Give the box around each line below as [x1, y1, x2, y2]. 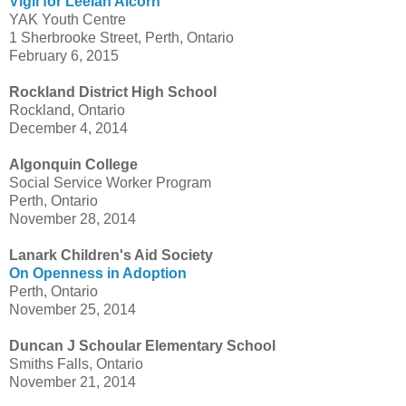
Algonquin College [9, 157, 138, 173]
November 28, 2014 [9, 211, 136, 227]
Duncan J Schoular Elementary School [9, 338, 275, 354]
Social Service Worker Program [9, 175, 211, 191]
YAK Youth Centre [9, 12, 126, 28]
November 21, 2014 [9, 374, 136, 391]
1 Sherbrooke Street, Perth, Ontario [9, 30, 234, 46]
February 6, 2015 [9, 48, 119, 64]
